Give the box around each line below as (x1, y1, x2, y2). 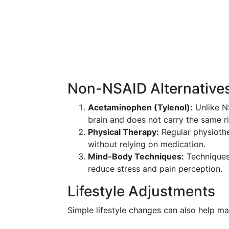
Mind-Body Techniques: (88, 151, 184, 162)
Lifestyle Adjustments (67, 182, 215, 200)
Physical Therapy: (88, 127, 159, 137)
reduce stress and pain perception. (88, 164, 222, 174)
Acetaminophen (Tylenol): (88, 102, 193, 112)
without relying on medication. (88, 139, 205, 149)
